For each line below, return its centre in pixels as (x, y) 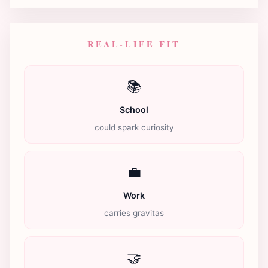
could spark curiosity (134, 127)
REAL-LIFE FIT (134, 44)
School (134, 109)
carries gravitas (134, 213)
